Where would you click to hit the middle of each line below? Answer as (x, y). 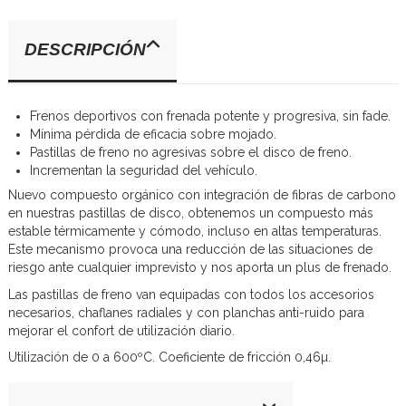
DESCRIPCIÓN (85, 49)
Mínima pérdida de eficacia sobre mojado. (153, 135)
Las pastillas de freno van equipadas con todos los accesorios (191, 294)
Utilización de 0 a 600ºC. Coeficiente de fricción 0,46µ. (169, 358)
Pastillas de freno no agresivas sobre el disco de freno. (191, 153)
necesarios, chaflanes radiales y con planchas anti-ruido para (186, 312)
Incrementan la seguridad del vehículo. (144, 171)
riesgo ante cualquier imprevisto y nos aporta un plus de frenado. (200, 268)
